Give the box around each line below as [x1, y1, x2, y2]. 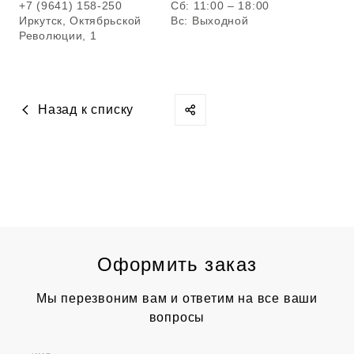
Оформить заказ [96, 254, 258, 275]
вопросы [149, 311, 205, 324]
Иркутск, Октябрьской [19, 14, 141, 27]
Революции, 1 [19, 29, 97, 42]
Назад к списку [38, 103, 134, 116]
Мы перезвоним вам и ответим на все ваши [36, 292, 318, 305]
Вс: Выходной [171, 14, 249, 27]
